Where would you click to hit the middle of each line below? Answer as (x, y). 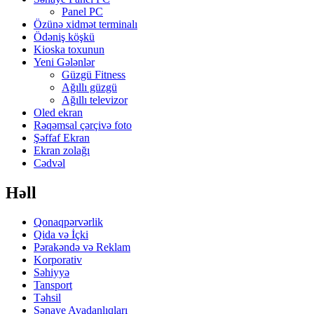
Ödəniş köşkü (64, 36)
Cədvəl (49, 163)
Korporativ (58, 260)
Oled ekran (58, 112)
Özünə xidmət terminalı (86, 24)
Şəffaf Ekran (62, 137)
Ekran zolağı (62, 150)
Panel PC (82, 11)
